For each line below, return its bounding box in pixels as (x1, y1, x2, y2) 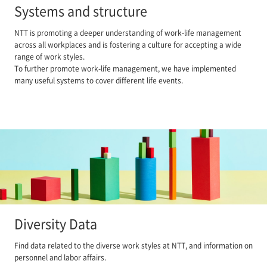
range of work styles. (14, 51, 85, 61)
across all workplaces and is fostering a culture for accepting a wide (14, 39, 241, 49)
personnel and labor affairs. (14, 252, 106, 263)
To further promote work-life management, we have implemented (14, 63, 236, 73)
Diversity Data (14, 214, 97, 233)
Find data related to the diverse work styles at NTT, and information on (14, 240, 253, 251)
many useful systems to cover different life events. (14, 74, 183, 85)
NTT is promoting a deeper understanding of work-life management (14, 27, 241, 38)
